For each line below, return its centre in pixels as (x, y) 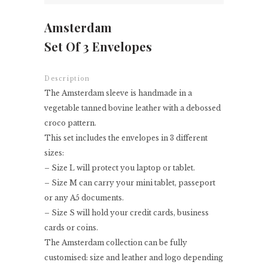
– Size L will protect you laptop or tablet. (120, 168)
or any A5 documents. (84, 198)
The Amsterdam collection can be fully (116, 243)
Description (67, 79)
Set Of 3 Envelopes (98, 47)
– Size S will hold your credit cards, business (127, 213)
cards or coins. (71, 228)
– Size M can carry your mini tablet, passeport (130, 183)
